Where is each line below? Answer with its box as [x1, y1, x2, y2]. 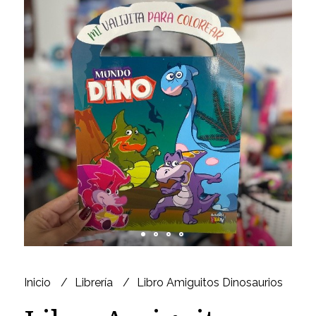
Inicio [23, 275, 54, 289]
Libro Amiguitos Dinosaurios [136, 275, 283, 289]
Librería [74, 275, 116, 289]
